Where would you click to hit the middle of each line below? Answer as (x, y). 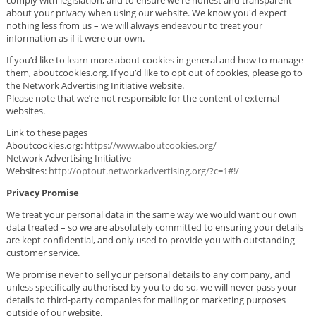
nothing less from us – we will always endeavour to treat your (134, 25)
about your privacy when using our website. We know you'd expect (146, 12)
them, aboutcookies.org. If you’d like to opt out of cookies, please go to (154, 72)
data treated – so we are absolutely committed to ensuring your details (154, 227)
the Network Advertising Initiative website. (96, 85)
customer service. (43, 252)
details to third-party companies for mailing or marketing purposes (146, 299)
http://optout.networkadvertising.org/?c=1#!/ (144, 170)
